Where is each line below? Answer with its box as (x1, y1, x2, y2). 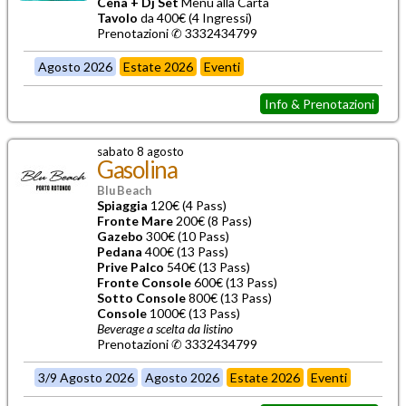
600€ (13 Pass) (191, 274, 277, 290)
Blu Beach (97, 182, 151, 198)
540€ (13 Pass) (164, 258, 250, 275)
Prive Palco (97, 258, 164, 275)
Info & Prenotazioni (264, 95, 374, 111)
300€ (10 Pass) (143, 227, 229, 244)
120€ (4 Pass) (148, 197, 227, 213)
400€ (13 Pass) (142, 243, 228, 259)
